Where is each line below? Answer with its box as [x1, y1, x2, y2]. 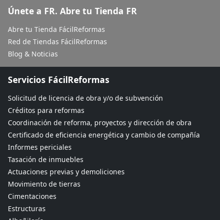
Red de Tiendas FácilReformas [8, 36, 107, 46]
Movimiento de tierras [8, 179, 81, 189]
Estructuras [8, 203, 46, 213]
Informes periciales [8, 142, 72, 152]
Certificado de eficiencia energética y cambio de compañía [8, 130, 200, 139]
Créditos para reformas [8, 105, 84, 115]
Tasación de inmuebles [8, 154, 83, 164]
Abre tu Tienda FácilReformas [8, 24, 105, 34]
